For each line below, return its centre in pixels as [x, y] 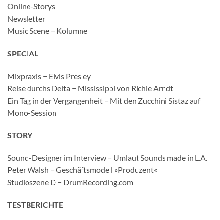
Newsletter [26, 19]
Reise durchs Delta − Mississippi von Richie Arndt [90, 88]
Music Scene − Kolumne [47, 31]
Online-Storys [31, 6]
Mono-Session [32, 112]
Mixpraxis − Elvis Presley [49, 76]
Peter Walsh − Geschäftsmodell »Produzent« [82, 170]
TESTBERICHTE [35, 205]
